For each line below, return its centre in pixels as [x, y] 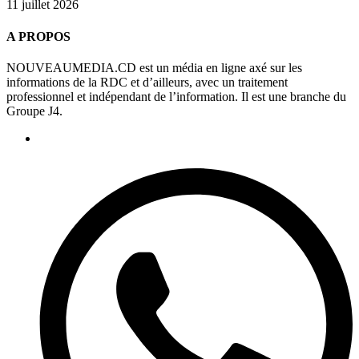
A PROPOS [38, 36]
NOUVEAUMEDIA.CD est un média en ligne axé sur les [154, 67]
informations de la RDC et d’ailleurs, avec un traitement [147, 82]
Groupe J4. [34, 111]
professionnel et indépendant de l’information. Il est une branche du [176, 96]
